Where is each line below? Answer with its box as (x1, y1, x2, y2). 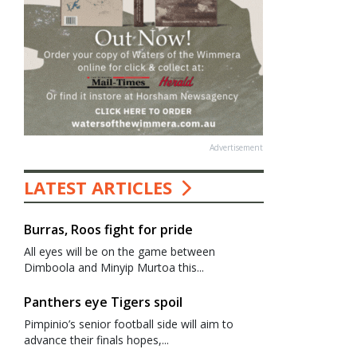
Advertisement (210, 142, 264, 153)
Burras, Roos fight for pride (23, 221, 193, 238)
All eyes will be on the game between (23, 244, 215, 259)
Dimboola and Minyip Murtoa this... (23, 260, 204, 275)
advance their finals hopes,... (23, 332, 169, 347)
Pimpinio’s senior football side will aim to (23, 316, 233, 331)
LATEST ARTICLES (23, 175, 177, 199)
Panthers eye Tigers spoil (23, 293, 182, 311)
